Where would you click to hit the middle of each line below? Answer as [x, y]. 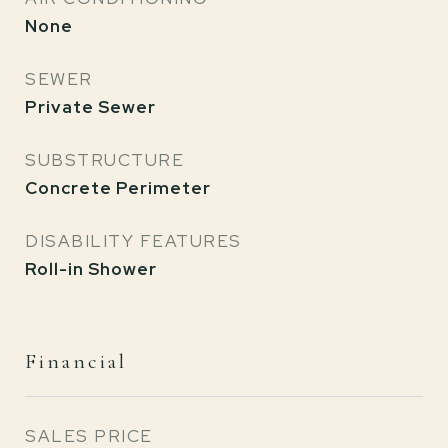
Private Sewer [90, 107]
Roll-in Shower [91, 269]
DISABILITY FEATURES [133, 241]
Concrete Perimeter [118, 188]
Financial [76, 361]
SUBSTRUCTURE [104, 160]
